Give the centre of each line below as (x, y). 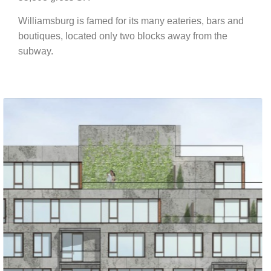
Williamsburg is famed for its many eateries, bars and (131, 21)
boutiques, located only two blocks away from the (123, 36)
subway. (36, 51)
